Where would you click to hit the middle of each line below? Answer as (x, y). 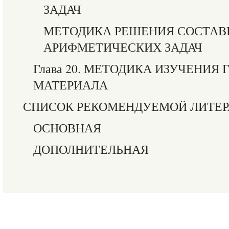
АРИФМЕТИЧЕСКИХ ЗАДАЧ (123, 47)
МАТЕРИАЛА (71, 85)
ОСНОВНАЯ (67, 128)
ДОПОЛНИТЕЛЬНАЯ (91, 149)
